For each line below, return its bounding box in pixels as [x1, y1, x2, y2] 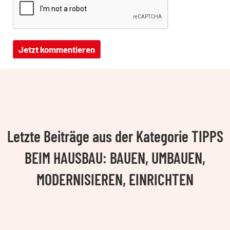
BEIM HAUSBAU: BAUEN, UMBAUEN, [25, 148, 205, 167]
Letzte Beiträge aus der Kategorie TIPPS [7, 127, 223, 145]
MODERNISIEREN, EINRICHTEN [36, 170, 194, 188]
